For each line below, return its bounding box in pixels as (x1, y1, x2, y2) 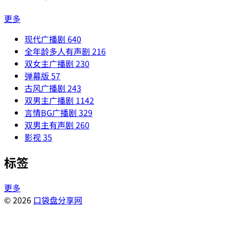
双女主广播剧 (25, 57, 74, 70)
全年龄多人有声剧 (25, 45, 90, 58)
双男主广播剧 (25, 94, 74, 107)
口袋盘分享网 (33, 194, 82, 207)
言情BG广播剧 (25, 106, 77, 119)
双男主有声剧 (25, 119, 74, 131)
